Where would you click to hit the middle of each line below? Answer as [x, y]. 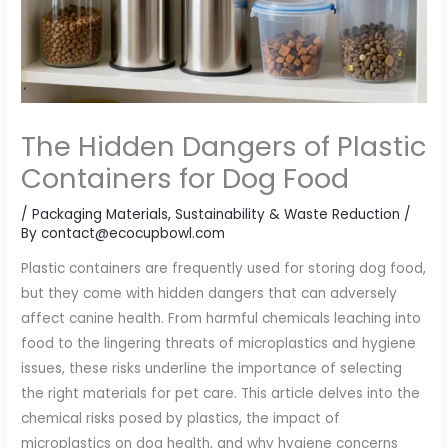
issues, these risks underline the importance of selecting [212, 369]
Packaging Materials [100, 214]
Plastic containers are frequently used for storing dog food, [224, 269]
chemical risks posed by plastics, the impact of [181, 419]
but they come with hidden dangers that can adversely [209, 294]
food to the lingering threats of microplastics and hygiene [219, 344]
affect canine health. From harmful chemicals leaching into [221, 319]
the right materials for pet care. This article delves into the [221, 394]
